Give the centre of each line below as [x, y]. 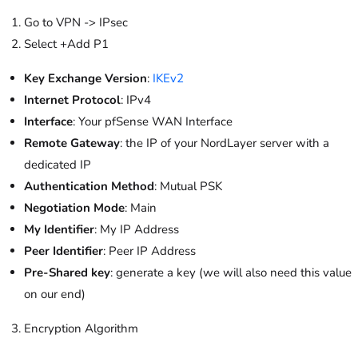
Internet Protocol [72, 100]
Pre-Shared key [67, 273]
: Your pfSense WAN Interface [153, 122]
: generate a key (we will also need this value [231, 273]
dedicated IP [58, 165]
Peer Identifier [64, 251]
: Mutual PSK [188, 187]
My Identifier [59, 230]
